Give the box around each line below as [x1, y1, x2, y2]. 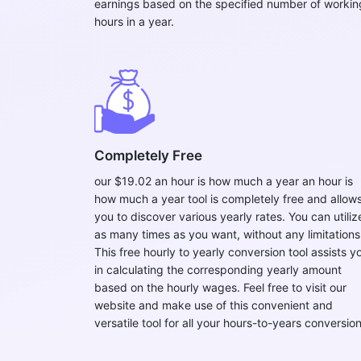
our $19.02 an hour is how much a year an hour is [94, 174, 353, 188]
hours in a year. [94, 15, 174, 28]
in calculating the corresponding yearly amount [94, 263, 342, 276]
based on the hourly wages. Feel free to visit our [94, 280, 346, 294]
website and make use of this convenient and [94, 298, 333, 312]
